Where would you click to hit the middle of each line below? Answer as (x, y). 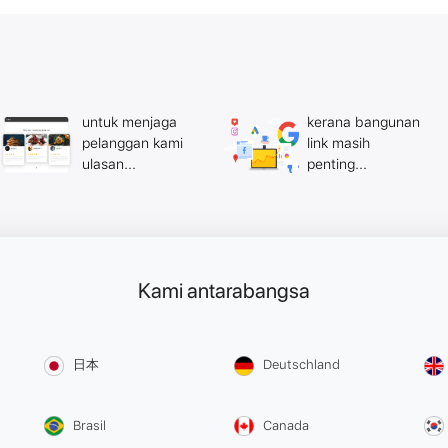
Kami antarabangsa (224, 290)
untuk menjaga (129, 122)
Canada (286, 425)
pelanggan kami (132, 143)
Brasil (89, 425)
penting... (337, 164)
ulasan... (109, 164)
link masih (338, 143)
